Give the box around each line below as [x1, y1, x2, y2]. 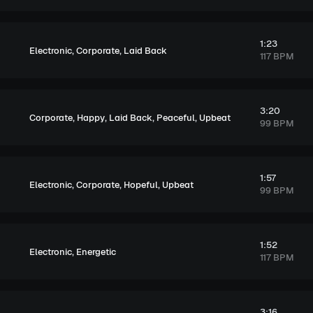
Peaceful [156, 111, 195, 124]
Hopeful [124, 178, 158, 191]
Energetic [76, 245, 116, 258]
